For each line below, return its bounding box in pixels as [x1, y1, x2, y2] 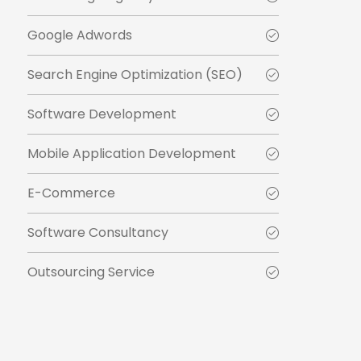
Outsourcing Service [27, 263, 155, 282]
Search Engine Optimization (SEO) [27, 65, 243, 85]
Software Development [27, 105, 176, 124]
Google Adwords [27, 26, 132, 45]
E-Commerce [27, 184, 115, 203]
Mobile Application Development [27, 144, 236, 164]
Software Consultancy [27, 223, 168, 243]
